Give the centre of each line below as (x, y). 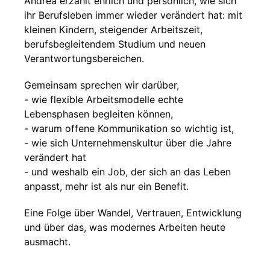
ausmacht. (47, 242)
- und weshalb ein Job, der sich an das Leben (127, 172)
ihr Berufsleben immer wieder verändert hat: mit (133, 15)
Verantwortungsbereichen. (84, 58)
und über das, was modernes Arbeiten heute (125, 227)
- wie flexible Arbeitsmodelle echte (104, 99)
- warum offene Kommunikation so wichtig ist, (129, 128)
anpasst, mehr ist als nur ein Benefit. (106, 186)
